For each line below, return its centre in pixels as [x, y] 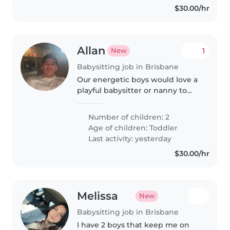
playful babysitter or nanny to [132, 90]
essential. [94, 144]
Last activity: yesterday [129, 138]
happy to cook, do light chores [134, 112]
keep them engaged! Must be [133, 101]
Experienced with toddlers [127, 133]
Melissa [98, 196]
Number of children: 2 [128, 117]
